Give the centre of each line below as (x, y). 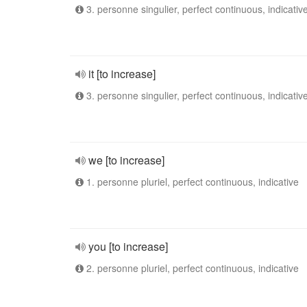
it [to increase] (122, 74)
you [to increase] (128, 246)
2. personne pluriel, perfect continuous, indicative (191, 268)
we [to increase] (126, 160)
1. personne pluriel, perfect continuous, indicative (191, 182)
